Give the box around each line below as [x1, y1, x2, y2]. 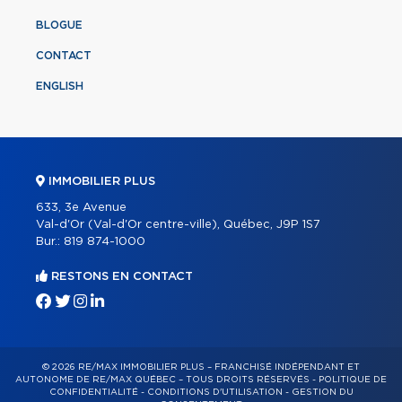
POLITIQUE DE [319, 375, 387, 385]
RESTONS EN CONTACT [48, 271, 193, 284]
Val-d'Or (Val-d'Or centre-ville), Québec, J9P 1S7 [36, 219, 320, 232]
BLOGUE [36, 20, 83, 31]
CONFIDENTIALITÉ [48, 388, 138, 398]
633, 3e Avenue [36, 202, 127, 214]
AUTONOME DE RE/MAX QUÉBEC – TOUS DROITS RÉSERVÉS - [15, 375, 319, 385]
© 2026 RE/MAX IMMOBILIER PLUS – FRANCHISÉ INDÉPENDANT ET [42, 363, 360, 372]
